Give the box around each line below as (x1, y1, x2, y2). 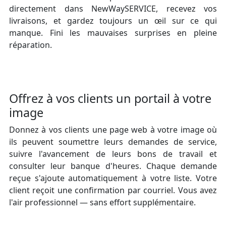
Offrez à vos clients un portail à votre (9, 90, 211, 106)
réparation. (9, 39, 52, 50)
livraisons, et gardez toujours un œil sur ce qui (9, 15, 217, 26)
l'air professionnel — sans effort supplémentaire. (9, 196, 196, 208)
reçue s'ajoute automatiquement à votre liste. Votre (9, 172, 217, 184)
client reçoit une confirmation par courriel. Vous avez (9, 184, 217, 196)
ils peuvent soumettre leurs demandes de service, (9, 136, 217, 147)
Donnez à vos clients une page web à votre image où (9, 124, 217, 135)
